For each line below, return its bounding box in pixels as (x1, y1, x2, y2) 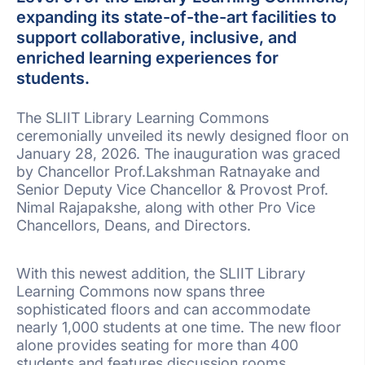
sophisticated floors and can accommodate (16, 301, 310, 319)
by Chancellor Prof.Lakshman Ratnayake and (16, 163, 320, 181)
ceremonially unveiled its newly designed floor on (16, 127, 349, 145)
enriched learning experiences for (16, 48, 279, 68)
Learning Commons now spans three (16, 283, 265, 301)
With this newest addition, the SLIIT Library (16, 265, 306, 283)
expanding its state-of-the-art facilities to (16, 7, 336, 28)
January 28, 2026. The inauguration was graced (16, 145, 341, 163)
